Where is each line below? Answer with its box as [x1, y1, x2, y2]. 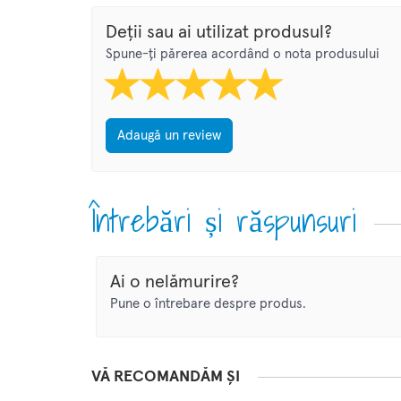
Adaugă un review [117, 129, 221, 143]
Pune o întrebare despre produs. [110, 297, 306, 311]
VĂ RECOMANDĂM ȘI [91, 369, 240, 386]
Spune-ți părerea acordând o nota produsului [106, 47, 380, 62]
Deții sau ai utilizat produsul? [106, 23, 332, 42]
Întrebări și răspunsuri [91, 195, 356, 246]
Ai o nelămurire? [110, 273, 239, 292]
